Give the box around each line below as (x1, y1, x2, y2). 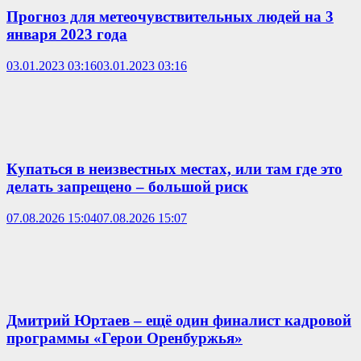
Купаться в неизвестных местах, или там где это (6, 160, 342, 177)
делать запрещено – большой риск (6, 177, 248, 195)
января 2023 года (6, 26, 127, 44)
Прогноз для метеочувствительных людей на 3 (6, 8, 334, 26)
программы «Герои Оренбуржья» (6, 330, 243, 347)
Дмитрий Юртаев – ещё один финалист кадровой (6, 312, 351, 330)
